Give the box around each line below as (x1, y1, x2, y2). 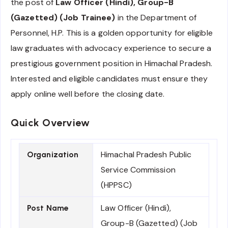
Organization (27, 150, 79, 160)
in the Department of (115, 12, 197, 23)
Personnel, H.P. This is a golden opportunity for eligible (11, 27, 213, 39)
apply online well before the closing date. (11, 89, 165, 100)
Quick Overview (11, 117, 90, 129)
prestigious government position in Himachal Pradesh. (11, 58, 213, 69)
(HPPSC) (101, 180, 132, 191)
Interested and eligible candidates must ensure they (11, 73, 208, 84)
